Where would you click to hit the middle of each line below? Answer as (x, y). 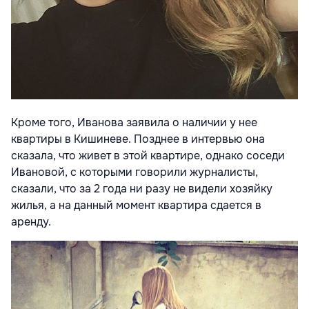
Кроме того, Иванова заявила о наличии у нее (134, 122)
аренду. (32, 221)
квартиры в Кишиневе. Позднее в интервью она (138, 139)
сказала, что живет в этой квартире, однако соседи (148, 155)
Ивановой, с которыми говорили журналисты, (134, 172)
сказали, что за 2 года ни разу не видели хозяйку (142, 188)
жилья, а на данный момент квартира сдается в (136, 205)
